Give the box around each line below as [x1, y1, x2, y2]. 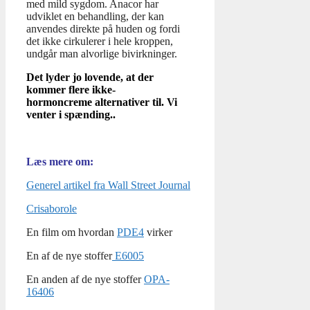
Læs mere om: [26, 156, 93, 168]
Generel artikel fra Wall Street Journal [26, 179, 190, 192]
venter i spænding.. [26, 109, 118, 121]
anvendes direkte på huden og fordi [26, 23, 180, 35]
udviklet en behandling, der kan [26, 10, 164, 23]
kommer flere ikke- [26, 84, 116, 96]
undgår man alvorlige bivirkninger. [26, 48, 180, 60]
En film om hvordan [26, 226, 117, 239]
